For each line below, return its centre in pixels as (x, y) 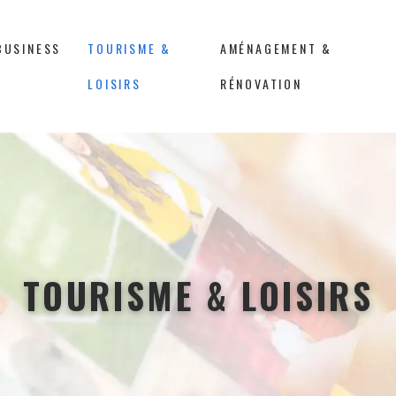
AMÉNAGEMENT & (276, 48)
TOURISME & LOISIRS (198, 295)
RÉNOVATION (261, 84)
